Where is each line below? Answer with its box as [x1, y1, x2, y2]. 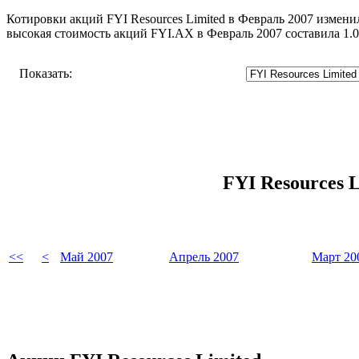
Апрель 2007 [169, 249, 239, 264]
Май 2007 [60, 249, 113, 264]
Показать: [19, 66, 72, 80]
